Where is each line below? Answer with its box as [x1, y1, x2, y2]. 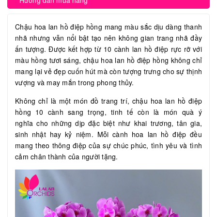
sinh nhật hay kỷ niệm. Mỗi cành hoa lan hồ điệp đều [15, 129, 202, 139]
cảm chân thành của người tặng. [15, 152, 120, 162]
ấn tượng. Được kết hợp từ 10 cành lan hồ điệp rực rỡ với [15, 44, 202, 54]
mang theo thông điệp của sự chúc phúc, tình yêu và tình [15, 140, 202, 151]
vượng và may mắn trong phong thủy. [15, 77, 136, 88]
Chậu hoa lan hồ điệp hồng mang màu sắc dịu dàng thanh [15, 22, 202, 32]
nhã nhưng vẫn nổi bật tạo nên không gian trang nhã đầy [15, 33, 202, 43]
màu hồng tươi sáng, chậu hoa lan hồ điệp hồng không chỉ [15, 55, 202, 65]
